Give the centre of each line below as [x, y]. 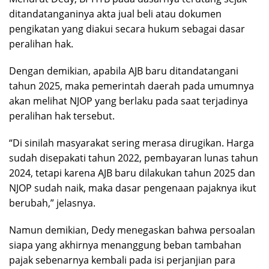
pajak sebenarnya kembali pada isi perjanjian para [122, 260]
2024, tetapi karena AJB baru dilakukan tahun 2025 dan [132, 173]
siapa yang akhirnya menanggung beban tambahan [125, 245]
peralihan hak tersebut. [62, 116]
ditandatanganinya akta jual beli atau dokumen [115, 14]
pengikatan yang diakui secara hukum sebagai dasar [127, 29]
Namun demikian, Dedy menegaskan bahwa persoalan [132, 230]
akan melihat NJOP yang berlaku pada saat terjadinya [128, 101]
